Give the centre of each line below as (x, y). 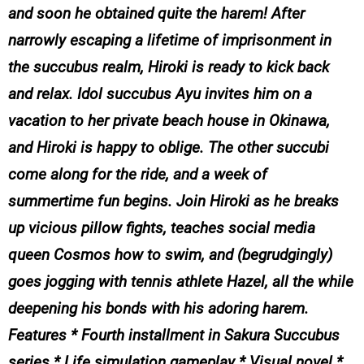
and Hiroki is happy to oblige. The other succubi (169, 148)
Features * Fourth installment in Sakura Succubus (174, 336)
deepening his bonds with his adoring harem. (158, 309)
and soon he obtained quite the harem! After (156, 14)
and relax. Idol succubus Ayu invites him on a (160, 94)
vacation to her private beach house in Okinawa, (169, 121)
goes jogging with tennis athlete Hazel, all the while (181, 282)
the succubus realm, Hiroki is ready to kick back (169, 67)
